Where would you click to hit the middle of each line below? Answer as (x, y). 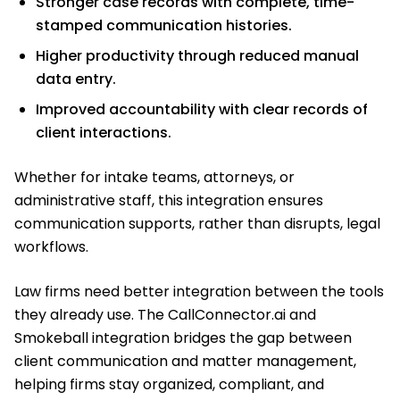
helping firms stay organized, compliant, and (169, 384)
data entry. (76, 79)
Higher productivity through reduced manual (197, 55)
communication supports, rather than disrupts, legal (197, 223)
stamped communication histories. (164, 25)
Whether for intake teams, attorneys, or (154, 177)
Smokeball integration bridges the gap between (183, 337)
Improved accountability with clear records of (202, 109)
